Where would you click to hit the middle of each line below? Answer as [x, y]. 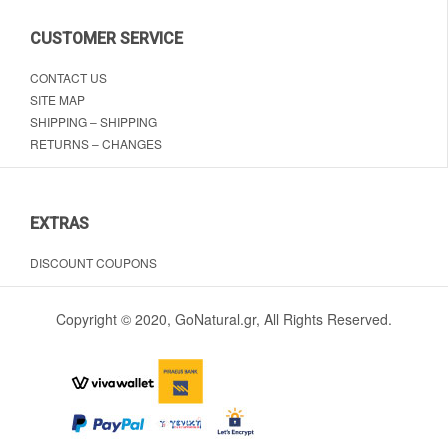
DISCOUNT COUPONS [93, 263]
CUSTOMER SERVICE [106, 39]
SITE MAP [57, 100]
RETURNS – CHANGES [96, 144]
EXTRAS [59, 224]
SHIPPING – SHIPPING [93, 122]
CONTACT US [68, 78]
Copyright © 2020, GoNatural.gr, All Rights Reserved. [224, 319]
